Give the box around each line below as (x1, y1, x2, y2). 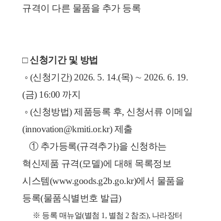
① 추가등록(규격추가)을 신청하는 (22, 141, 29, 151)
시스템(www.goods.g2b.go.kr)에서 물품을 (22, 176, 184, 186)
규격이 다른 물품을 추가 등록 (22, 3, 141, 13)
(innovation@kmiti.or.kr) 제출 (22, 124, 133, 134)
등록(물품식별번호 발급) (22, 193, 121, 203)
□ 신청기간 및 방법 (22, 55, 98, 65)
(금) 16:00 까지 (22, 89, 80, 100)
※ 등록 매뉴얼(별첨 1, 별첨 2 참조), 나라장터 (22, 211, 33, 220)
